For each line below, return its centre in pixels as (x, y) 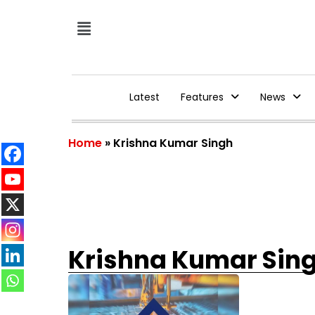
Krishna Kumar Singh (173, 143)
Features (202, 97)
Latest (144, 97)
